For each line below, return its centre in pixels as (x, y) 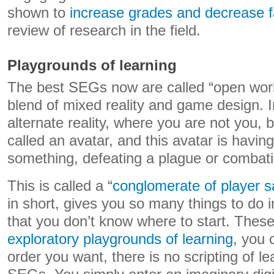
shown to (39, 13)
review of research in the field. (104, 31)
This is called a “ (60, 186)
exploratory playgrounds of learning (120, 239)
